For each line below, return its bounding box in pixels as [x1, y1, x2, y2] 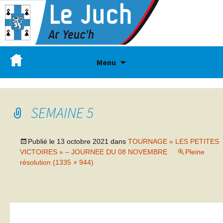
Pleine [185, 148, 205, 156]
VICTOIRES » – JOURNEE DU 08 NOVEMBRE [20, 148, 167, 156]
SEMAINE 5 [31, 103, 94, 122]
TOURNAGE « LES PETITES [128, 137, 219, 145]
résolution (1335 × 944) [20, 158, 94, 166]
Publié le [28, 137, 57, 145]
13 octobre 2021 [57, 137, 109, 145]
